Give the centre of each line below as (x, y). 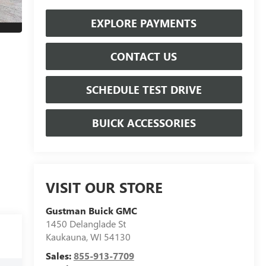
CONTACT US (144, 56)
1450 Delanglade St (85, 224)
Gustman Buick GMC (91, 211)
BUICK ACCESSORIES (144, 123)
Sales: (59, 256)
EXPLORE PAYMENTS (144, 23)
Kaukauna (66, 237)
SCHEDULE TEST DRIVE (144, 89)
